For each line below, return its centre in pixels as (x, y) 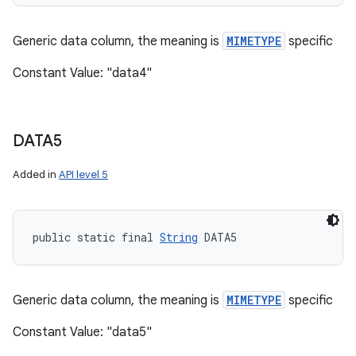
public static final (96, 237)
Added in (36, 174)
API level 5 (83, 174)
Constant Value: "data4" (82, 73)
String (179, 237)
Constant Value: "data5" (82, 332)
